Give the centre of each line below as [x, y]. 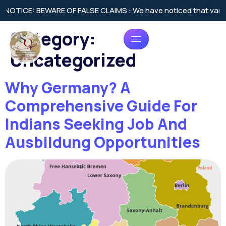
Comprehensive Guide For [101, 106]
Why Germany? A [68, 88]
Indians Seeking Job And [96, 124]
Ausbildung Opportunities [103, 142]
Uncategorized [73, 60]
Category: [53, 39]
